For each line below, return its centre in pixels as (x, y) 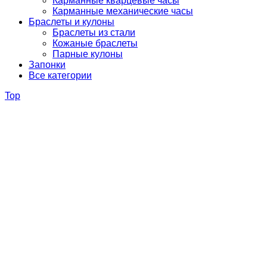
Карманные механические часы (123, 11)
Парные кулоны (88, 54)
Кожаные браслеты (95, 43)
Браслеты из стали (94, 32)
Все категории (60, 75)
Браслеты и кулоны (72, 22)
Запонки (47, 65)
